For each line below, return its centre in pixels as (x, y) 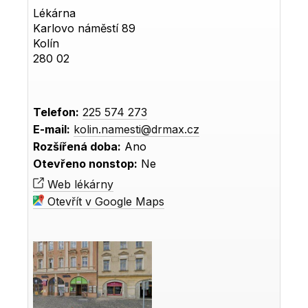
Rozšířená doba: (77, 147)
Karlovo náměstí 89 (85, 29)
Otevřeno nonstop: (86, 164)
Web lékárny (79, 185)
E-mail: (52, 130)
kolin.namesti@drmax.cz (137, 130)
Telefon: (56, 112)
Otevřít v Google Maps (104, 202)
